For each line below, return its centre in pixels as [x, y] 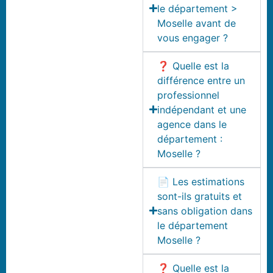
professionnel [189, 95]
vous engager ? [193, 37]
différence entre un [201, 80]
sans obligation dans [205, 211]
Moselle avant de [197, 23]
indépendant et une [202, 109]
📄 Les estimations [201, 181]
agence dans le [192, 124]
